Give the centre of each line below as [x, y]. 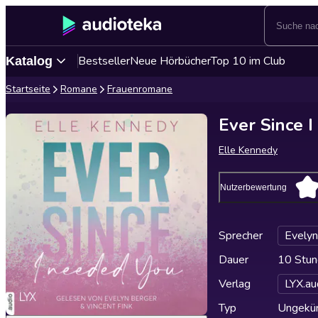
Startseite [28, 89]
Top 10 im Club [248, 61]
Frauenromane [140, 89]
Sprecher [241, 236]
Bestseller [104, 61]
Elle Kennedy [248, 150]
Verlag [235, 284]
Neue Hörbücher [170, 61]
